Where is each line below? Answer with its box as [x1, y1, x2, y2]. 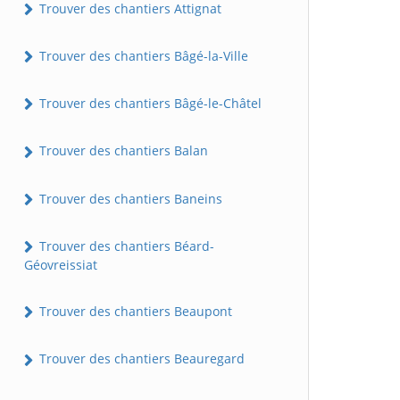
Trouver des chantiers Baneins [36, 189, 222, 207]
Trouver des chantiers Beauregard [36, 350, 245, 368]
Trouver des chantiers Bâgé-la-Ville [36, 46, 248, 64]
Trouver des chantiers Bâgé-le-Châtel [36, 95, 262, 112]
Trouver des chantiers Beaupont [36, 303, 232, 321]
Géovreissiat [24, 256, 97, 274]
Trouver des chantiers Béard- [36, 237, 214, 254]
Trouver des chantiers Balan [36, 142, 208, 160]
